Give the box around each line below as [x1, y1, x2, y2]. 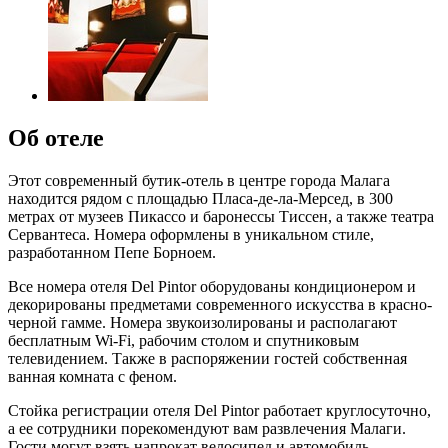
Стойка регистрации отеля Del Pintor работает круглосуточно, [8, 401, 431, 419]
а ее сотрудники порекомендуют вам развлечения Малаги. [8, 419, 406, 437]
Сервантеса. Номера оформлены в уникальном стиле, [8, 225, 374, 243]
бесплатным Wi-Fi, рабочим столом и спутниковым [8, 331, 359, 349]
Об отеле [8, 124, 104, 151]
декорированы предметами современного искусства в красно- [8, 295, 432, 313]
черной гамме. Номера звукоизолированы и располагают [8, 313, 397, 331]
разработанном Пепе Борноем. [8, 243, 216, 261]
